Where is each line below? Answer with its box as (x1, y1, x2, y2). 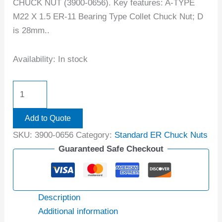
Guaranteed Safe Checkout (58, 144, 164, 154)
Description (38, 193, 81, 203)
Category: (76, 130, 115, 140)
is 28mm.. (13, 25, 50, 35)
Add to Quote (25, 113, 71, 122)
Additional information (38, 207, 118, 217)
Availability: (13, 54, 56, 64)
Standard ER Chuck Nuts (114, 130, 208, 140)
